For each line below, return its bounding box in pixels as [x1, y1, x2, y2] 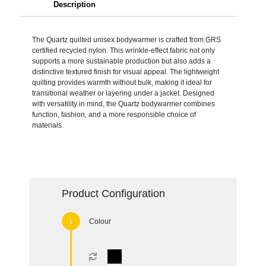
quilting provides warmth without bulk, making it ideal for [31, 78, 212, 87]
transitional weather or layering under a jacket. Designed [31, 88, 214, 97]
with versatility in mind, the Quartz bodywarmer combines [31, 99, 215, 108]
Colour [88, 217, 111, 226]
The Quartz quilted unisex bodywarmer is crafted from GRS [31, 35, 221, 44]
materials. [31, 121, 64, 129]
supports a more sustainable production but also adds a [31, 56, 211, 65]
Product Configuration [61, 187, 165, 199]
